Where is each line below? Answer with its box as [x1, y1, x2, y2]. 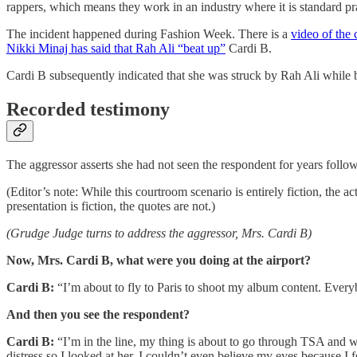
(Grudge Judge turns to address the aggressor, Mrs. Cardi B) [6, 226, 312, 241]
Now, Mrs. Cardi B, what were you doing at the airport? [6, 253, 311, 268]
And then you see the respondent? [6, 308, 190, 322]
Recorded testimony [6, 99, 170, 120]
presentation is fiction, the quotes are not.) [6, 199, 215, 214]
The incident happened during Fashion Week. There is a [6, 27, 291, 41]
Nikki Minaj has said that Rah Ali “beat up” [6, 41, 226, 56]
